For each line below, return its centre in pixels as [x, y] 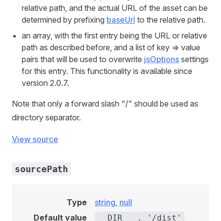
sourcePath [41, 169]
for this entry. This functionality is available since [107, 71]
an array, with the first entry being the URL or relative [114, 36]
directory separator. [46, 117]
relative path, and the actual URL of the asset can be [115, 8]
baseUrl [121, 20]
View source [35, 139]
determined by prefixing [64, 20]
